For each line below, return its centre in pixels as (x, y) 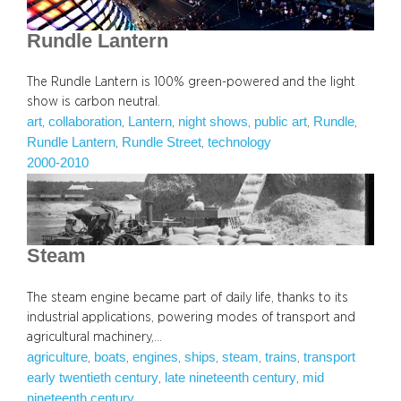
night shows (213, 122)
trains (281, 357)
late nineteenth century (230, 377)
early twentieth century (93, 377)
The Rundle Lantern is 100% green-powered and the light (191, 82)
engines (155, 357)
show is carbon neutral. (94, 102)
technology (239, 143)
